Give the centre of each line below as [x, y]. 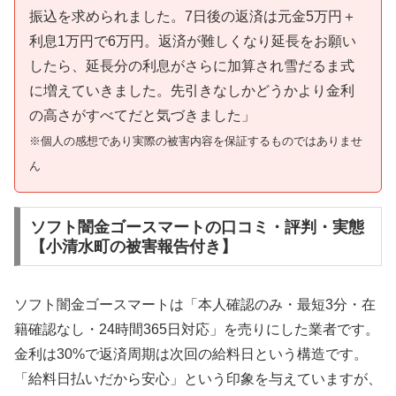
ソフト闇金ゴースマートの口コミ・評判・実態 [197, 227]
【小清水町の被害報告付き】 [133, 246]
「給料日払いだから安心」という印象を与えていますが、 [198, 378]
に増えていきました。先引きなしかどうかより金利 [192, 90]
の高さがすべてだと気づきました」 [142, 115]
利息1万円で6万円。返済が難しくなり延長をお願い [193, 41]
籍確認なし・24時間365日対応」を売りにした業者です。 [197, 329]
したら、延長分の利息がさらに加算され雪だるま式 [192, 65]
